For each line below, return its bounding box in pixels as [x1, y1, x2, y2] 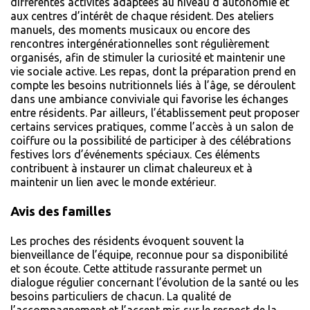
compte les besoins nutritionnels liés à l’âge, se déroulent [10, 79, 295, 92]
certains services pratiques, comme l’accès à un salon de [10, 120, 293, 134]
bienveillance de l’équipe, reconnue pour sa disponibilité [10, 248, 288, 261]
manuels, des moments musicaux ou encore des [10, 24, 250, 37]
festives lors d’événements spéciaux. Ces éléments [10, 148, 260, 161]
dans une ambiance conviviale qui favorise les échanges [10, 93, 289, 106]
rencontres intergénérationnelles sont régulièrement [10, 37, 269, 51]
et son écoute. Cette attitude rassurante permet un [10, 262, 262, 275]
